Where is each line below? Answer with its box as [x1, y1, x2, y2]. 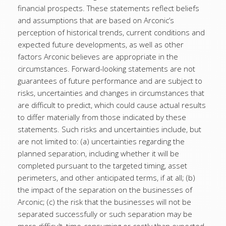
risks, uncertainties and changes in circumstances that [18, 88, 204, 98]
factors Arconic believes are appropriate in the [18, 51, 178, 62]
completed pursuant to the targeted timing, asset [18, 160, 187, 171]
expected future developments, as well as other [18, 39, 184, 49]
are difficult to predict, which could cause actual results [18, 100, 206, 110]
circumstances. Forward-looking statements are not [18, 64, 195, 74]
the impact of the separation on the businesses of [18, 185, 192, 195]
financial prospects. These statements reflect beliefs [18, 3, 199, 13]
